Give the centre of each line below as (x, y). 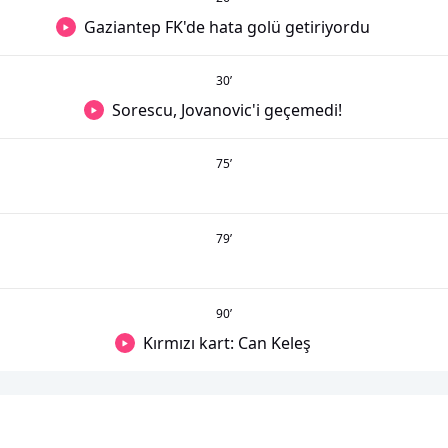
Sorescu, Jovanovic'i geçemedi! (227, 110)
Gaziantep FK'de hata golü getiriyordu (227, 27)
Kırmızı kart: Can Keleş (227, 343)
